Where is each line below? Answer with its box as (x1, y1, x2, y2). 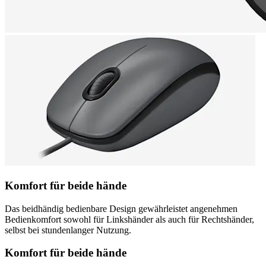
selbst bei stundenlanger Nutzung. (5, 224, 131, 235)
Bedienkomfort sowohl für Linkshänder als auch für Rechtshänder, (5, 214, 254, 224)
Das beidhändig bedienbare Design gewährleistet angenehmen (5, 203, 237, 214)
